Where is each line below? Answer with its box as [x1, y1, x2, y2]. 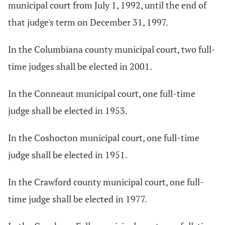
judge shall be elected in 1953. [8, 104, 128, 117]
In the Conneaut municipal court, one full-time [8, 87, 195, 99]
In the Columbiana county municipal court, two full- [8, 43, 215, 55]
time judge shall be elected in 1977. [8, 193, 147, 205]
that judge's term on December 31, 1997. [8, 16, 168, 28]
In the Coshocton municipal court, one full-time [8, 132, 199, 144]
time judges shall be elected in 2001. [8, 60, 152, 72]
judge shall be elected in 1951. [8, 149, 128, 161]
